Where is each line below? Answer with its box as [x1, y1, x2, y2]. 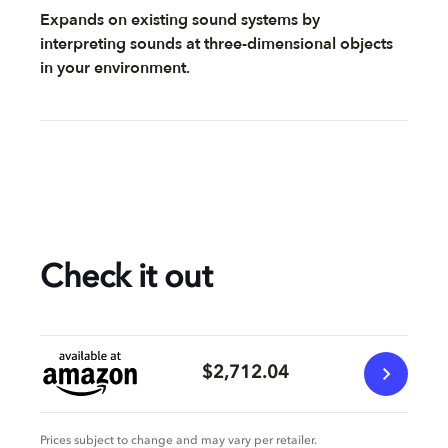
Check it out [40, 262, 212, 295]
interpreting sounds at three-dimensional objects [40, 32, 393, 55]
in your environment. [40, 56, 190, 79]
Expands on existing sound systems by [40, 8, 320, 31]
